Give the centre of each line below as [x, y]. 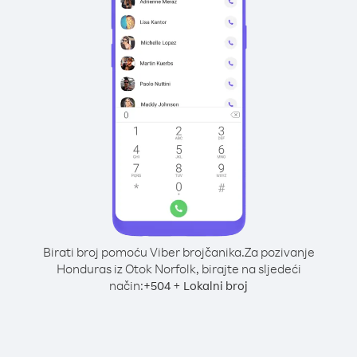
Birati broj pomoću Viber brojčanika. [143, 252]
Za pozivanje [279, 252]
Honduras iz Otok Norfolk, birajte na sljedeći [178, 269]
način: [126, 285]
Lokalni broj [216, 286]
